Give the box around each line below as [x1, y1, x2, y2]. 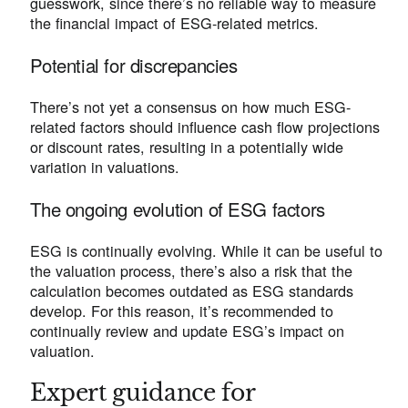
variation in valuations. [30, 156, 189, 178]
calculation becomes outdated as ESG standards [30, 280, 354, 302]
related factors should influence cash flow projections [30, 116, 381, 138]
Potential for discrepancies [30, 51, 238, 78]
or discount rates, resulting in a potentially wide [30, 136, 344, 158]
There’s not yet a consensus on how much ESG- [30, 96, 352, 118]
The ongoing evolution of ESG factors [30, 195, 325, 222]
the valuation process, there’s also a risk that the [30, 260, 353, 282]
